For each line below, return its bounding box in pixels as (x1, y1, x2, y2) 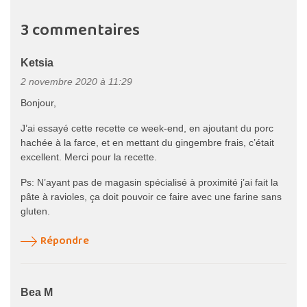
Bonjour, (21, 97, 56, 108)
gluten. (21, 205, 50, 217)
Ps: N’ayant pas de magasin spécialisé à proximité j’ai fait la (21, 176, 278, 188)
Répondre (40, 232, 89, 249)
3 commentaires (21, 16, 140, 44)
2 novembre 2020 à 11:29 (21, 75, 132, 87)
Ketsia (21, 56, 53, 69)
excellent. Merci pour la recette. (21, 151, 157, 162)
